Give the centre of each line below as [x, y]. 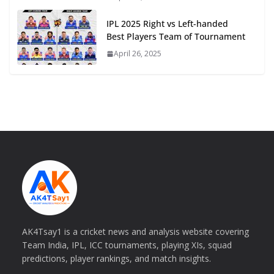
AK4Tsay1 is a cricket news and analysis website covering [135, 232]
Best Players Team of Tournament [176, 37]
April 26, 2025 [138, 54]
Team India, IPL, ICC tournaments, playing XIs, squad [127, 245]
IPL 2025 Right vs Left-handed [167, 24]
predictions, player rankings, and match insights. [117, 259]
